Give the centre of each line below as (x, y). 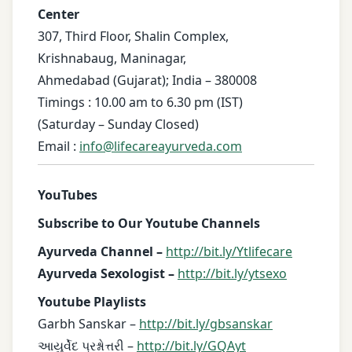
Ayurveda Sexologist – (108, 274)
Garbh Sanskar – (88, 324)
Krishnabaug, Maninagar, (112, 59)
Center (59, 15)
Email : (59, 147)
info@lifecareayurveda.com (161, 147)
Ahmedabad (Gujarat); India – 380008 (147, 81)
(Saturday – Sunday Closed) (118, 125)
